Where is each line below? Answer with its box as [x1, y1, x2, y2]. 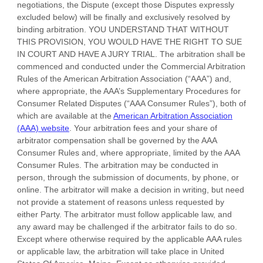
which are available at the [17, 111, 113, 120]
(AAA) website [17, 123, 69, 133]
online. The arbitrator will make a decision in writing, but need [17, 185, 244, 194]
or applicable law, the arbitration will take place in [17, 247, 200, 256]
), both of [213, 99, 246, 108]
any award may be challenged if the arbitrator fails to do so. [17, 222, 237, 231]
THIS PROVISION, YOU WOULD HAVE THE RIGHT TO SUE [17, 37, 242, 46]
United [200, 247, 224, 256]
